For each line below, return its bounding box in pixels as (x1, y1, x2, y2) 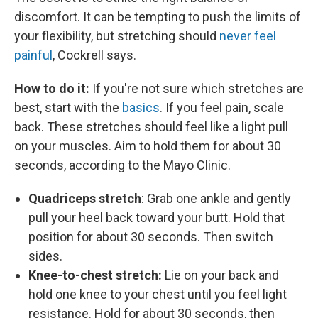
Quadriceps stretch (28, 191, 141, 206)
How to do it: (14, 81, 92, 96)
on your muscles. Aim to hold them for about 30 (14, 138, 281, 153)
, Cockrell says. (53, 48, 136, 62)
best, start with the (14, 100, 122, 115)
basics (122, 100, 160, 115)
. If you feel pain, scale (160, 100, 284, 115)
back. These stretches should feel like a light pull (14, 119, 288, 134)
